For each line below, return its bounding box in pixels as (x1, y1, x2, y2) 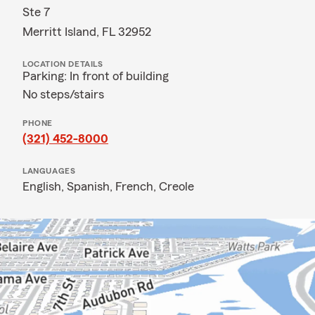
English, (22, 180, 67, 193)
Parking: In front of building (22, 70, 169, 82)
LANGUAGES (22, 167, 76, 175)
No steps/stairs (22, 88, 104, 101)
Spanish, (67, 180, 115, 193)
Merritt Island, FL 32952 (22, 25, 151, 38)
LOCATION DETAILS (22, 60, 103, 68)
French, (115, 180, 159, 193)
